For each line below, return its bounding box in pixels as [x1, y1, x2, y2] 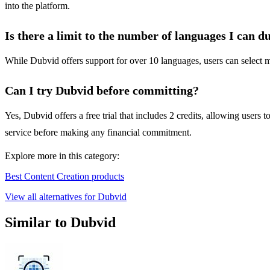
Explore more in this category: [5, 151, 119, 162]
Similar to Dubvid [5, 215, 116, 231]
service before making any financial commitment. [5, 127, 192, 138]
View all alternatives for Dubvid [5, 192, 127, 202]
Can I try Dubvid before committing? [5, 84, 199, 98]
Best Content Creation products [5, 171, 124, 182]
